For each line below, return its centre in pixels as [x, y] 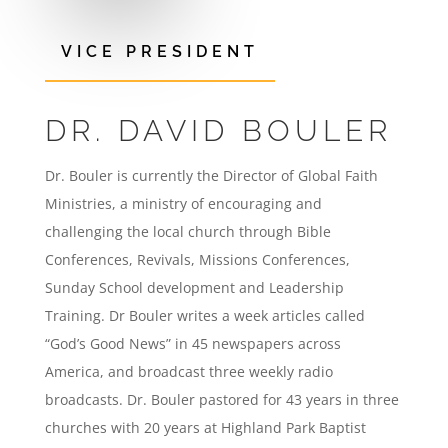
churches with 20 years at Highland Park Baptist [205, 427]
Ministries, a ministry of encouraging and [183, 203]
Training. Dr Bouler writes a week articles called [204, 315]
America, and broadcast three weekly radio [188, 371]
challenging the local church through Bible [187, 231]
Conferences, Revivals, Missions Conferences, [197, 259]
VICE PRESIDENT [159, 51]
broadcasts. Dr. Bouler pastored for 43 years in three [221, 399]
